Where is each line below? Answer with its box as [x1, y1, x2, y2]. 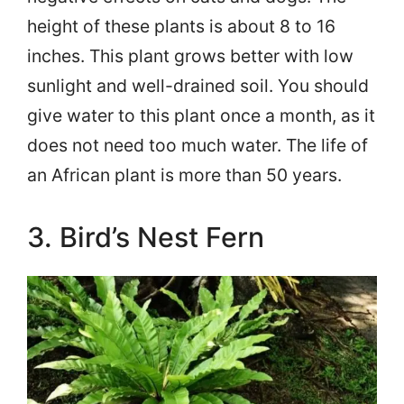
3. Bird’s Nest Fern [27, 220, 264, 253]
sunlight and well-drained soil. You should [27, 74, 369, 96]
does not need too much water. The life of [27, 133, 368, 156]
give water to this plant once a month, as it [27, 104, 375, 126]
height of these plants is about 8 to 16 [27, 14, 335, 37]
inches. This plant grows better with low [27, 44, 353, 67]
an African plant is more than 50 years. [27, 163, 342, 186]
